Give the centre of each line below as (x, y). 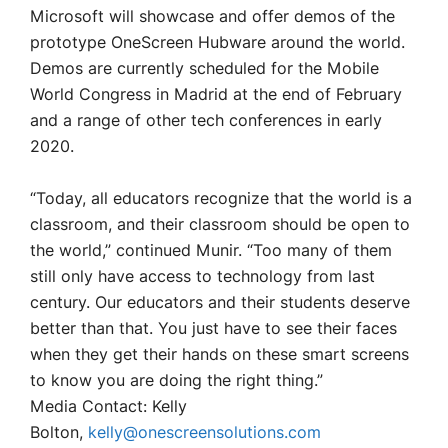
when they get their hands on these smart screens (219, 355)
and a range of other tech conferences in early (206, 121)
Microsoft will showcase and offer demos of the (212, 17)
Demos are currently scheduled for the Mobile (204, 69)
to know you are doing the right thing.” (176, 381)
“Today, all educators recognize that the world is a (221, 199)
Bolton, (59, 433)
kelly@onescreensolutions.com (204, 433)
